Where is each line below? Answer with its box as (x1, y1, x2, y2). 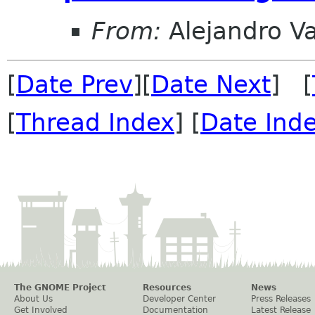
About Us (14, 294, 53, 304)
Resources (143, 283, 191, 293)
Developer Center (143, 294, 216, 304)
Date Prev (16, 70, 133, 99)
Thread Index (16, 108, 174, 137)
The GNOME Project (14, 283, 106, 293)
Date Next (151, 70, 271, 99)
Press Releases (251, 294, 311, 304)
